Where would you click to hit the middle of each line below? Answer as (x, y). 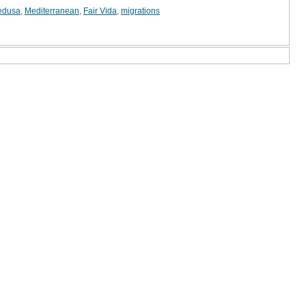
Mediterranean (52, 11)
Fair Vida (100, 11)
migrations (140, 11)
